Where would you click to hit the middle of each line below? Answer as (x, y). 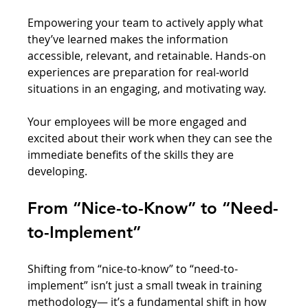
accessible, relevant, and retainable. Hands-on (148, 55)
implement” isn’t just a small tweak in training (146, 285)
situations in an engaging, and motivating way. (148, 88)
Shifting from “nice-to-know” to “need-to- (133, 268)
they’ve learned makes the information (130, 39)
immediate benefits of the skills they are (132, 154)
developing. (58, 171)
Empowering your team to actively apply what (147, 22)
